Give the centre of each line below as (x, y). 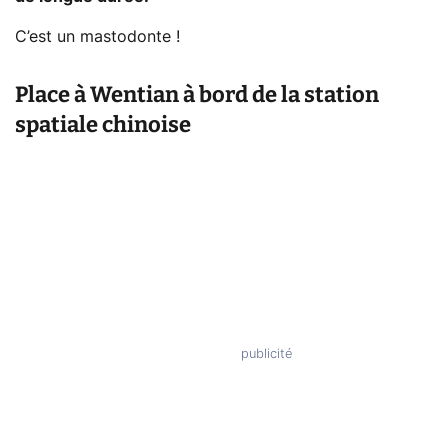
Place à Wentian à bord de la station (197, 95)
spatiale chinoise (103, 125)
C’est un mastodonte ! (97, 37)
